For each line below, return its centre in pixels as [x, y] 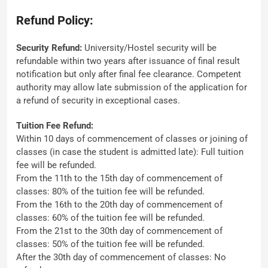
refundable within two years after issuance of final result [128, 61]
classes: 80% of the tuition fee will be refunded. [110, 191]
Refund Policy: [55, 20]
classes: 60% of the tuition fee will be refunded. [110, 218]
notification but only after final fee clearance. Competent [129, 74]
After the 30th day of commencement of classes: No [121, 257]
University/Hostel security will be [149, 48]
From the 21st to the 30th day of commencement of [119, 231]
